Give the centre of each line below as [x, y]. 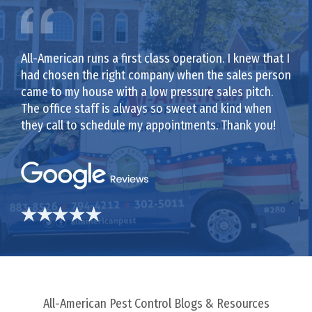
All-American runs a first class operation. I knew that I [155, 59]
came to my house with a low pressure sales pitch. [147, 92]
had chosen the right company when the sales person [156, 76]
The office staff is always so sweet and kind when [146, 109]
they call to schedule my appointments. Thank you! [148, 126]
